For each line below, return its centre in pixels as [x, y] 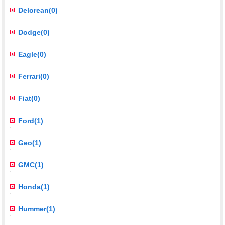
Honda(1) [34, 187]
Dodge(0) [34, 32]
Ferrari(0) [34, 77]
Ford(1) [31, 121]
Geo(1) [30, 143]
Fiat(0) [29, 99]
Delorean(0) [38, 10]
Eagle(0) [32, 54]
